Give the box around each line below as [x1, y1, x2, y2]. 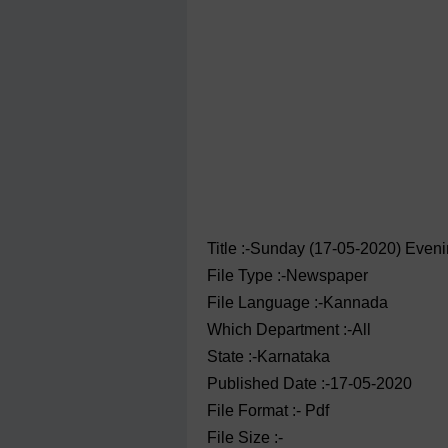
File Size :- [207, 429, 283, 446]
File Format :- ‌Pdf [207, 402, 329, 419]
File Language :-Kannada [207, 294, 388, 311]
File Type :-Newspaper [207, 267, 368, 284]
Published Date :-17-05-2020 [207, 375, 412, 392]
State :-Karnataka [207, 348, 330, 365]
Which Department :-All [207, 321, 371, 338]
